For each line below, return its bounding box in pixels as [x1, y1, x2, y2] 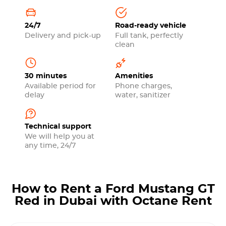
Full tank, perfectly [115, 32, 183, 39]
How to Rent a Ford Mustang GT [11, 183, 215, 195]
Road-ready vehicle [115, 22, 186, 29]
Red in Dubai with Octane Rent [14, 195, 212, 207]
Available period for [25, 83, 96, 90]
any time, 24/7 [25, 142, 76, 149]
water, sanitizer [115, 92, 171, 99]
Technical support [25, 123, 91, 130]
